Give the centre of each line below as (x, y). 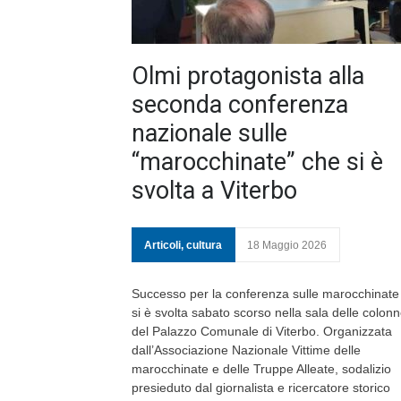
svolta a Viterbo (214, 191)
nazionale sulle (209, 133)
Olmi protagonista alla (248, 76)
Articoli (162, 245)
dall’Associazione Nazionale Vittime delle (246, 350)
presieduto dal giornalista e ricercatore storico (261, 388)
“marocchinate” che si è (257, 162)
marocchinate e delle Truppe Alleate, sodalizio (261, 369)
